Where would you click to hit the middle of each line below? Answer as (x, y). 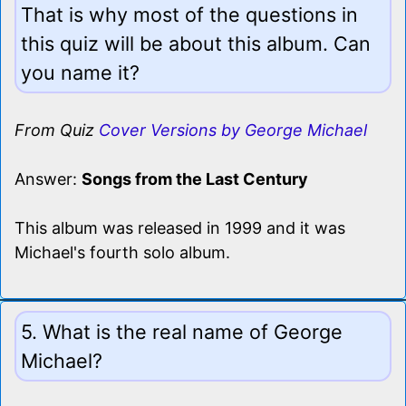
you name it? (80, 72)
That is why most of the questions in (189, 14)
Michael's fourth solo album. (122, 252)
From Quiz (57, 130)
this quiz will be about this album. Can (196, 43)
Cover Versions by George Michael (233, 130)
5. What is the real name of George (182, 331)
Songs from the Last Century (195, 179)
